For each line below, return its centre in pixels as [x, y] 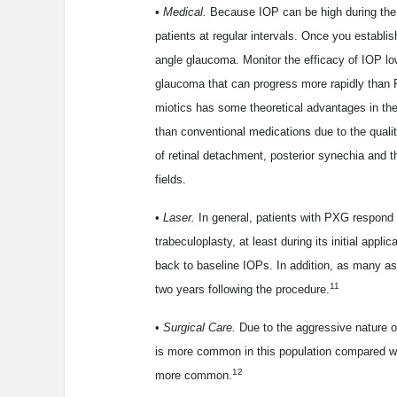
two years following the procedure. [242, 290]
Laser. [179, 218]
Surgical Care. [199, 328]
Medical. [185, 12]
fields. [171, 180]
